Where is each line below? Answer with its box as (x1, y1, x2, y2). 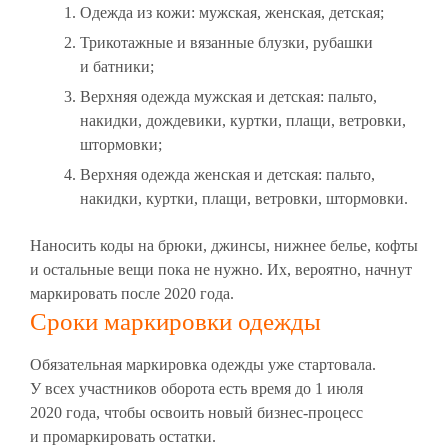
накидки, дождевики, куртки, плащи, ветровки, (80, 112, 406, 130)
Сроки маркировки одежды (30, 308, 321, 336)
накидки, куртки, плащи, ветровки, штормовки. (80, 190, 408, 208)
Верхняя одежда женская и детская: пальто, (80, 166, 375, 184)
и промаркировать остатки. (30, 428, 216, 446)
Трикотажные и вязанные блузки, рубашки (80, 34, 373, 52)
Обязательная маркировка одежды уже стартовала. (30, 356, 376, 374)
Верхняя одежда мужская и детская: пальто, (80, 88, 377, 106)
